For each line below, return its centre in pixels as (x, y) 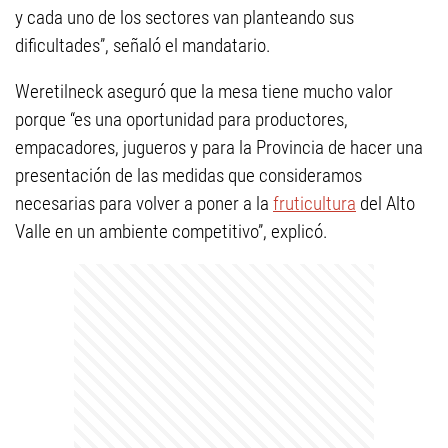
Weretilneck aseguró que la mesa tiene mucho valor (204, 91)
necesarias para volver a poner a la (144, 203)
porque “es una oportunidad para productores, (181, 119)
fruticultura (314, 203)
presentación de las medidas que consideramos (188, 175)
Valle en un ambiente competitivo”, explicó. (171, 231)
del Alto (385, 203)
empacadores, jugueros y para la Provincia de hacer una (219, 147)
